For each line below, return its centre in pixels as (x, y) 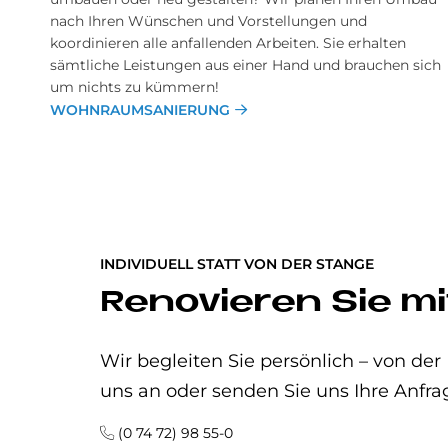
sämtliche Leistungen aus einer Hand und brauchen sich (245, 64)
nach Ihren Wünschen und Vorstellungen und (208, 20)
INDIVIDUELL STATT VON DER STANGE (237, 263)
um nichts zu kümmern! (134, 86)
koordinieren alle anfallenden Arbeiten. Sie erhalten (228, 42)
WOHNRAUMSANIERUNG (140, 109)
